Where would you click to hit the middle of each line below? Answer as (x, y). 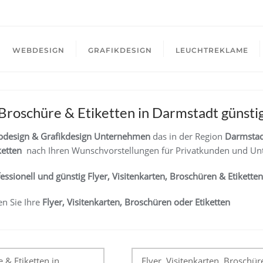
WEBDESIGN (38, 50)
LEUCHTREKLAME (212, 50)
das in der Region (188, 136)
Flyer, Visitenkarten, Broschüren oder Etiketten (136, 202)
